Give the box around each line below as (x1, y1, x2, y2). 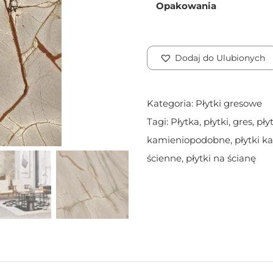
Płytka (170, 116, 199, 128)
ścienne (146, 152, 182, 165)
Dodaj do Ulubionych (174, 52, 265, 64)
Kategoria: (146, 97, 196, 110)
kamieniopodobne (146, 134, 230, 146)
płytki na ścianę (185, 152, 256, 165)
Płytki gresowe (195, 97, 262, 110)
